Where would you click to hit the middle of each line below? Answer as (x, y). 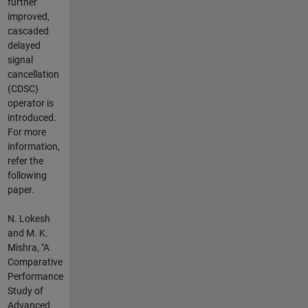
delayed (24, 45)
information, (33, 146)
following (27, 175)
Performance (35, 276)
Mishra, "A (28, 247)
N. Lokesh (29, 218)
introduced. (32, 117)
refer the (25, 161)
